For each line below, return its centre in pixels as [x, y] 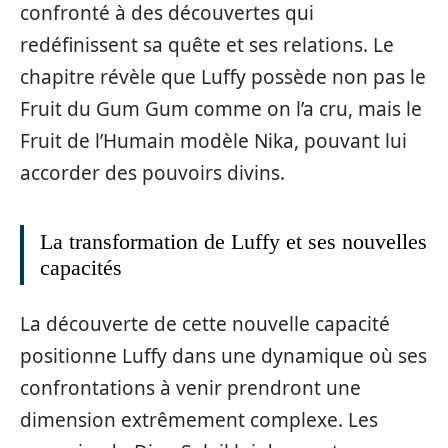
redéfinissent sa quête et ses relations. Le [207, 45]
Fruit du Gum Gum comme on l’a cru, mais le [221, 109]
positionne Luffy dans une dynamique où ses [223, 355]
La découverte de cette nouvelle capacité [205, 323]
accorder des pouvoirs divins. [152, 173]
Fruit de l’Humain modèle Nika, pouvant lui [213, 141]
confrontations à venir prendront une [190, 387]
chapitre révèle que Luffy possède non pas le [223, 77]
